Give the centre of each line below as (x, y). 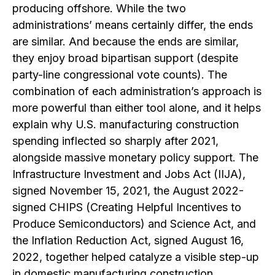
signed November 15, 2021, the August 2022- (128, 190)
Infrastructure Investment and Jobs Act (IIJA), (129, 174)
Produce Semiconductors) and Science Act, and (134, 223)
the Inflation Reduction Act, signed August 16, (128, 240)
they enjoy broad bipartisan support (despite (125, 58)
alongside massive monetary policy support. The (135, 157)
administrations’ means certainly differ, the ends (133, 25)
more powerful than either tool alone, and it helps (137, 107)
